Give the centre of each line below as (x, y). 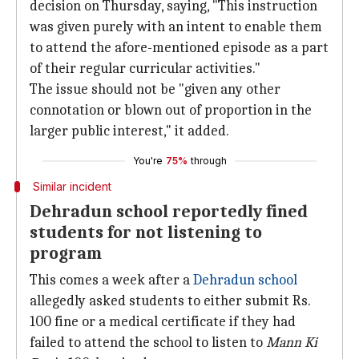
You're (147, 161)
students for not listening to (146, 232)
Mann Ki (292, 343)
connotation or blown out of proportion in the (171, 110)
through (208, 161)
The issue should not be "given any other (155, 89)
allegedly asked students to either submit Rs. (170, 301)
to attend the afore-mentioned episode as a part (179, 48)
